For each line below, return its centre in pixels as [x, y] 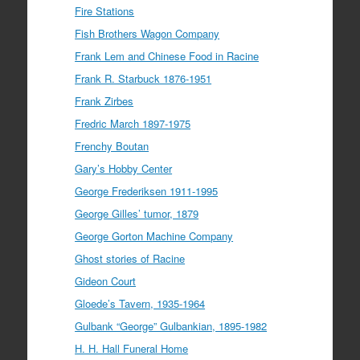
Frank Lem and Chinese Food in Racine [167, 55]
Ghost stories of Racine [130, 258]
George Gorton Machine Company [154, 235]
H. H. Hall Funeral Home [132, 348]
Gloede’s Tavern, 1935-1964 [140, 303]
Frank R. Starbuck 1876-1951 [143, 78]
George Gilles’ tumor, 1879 [137, 213]
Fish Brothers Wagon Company [147, 33]
